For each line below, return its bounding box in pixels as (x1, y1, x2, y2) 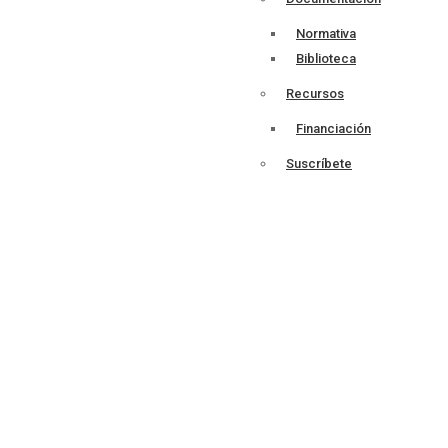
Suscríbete (286, 156, 352, 171)
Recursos (286, 86, 344, 101)
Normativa (296, 26, 356, 41)
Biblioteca (296, 51, 356, 66)
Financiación (296, 121, 371, 136)
